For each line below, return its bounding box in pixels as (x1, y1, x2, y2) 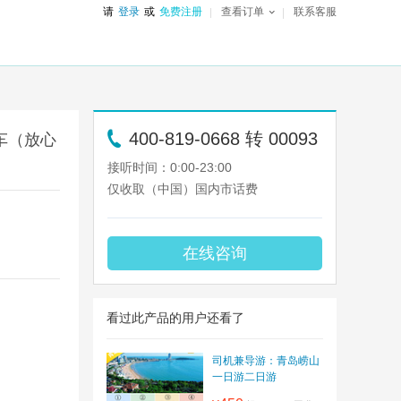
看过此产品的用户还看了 (107, 311, 244, 325)
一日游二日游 (212, 371, 277, 383)
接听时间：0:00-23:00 (107, 160, 232, 175)
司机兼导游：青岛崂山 (212, 354, 320, 367)
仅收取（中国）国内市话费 (107, 182, 258, 196)
